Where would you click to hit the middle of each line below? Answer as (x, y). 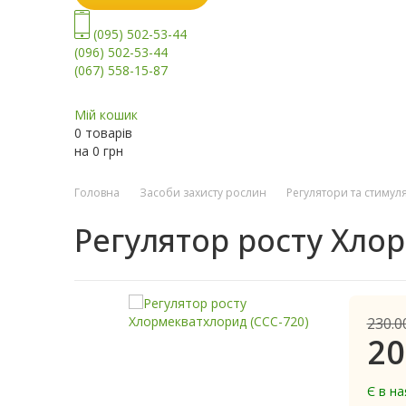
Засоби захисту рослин (203, 193)
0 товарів (103, 133)
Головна (97, 193)
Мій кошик (106, 115)
